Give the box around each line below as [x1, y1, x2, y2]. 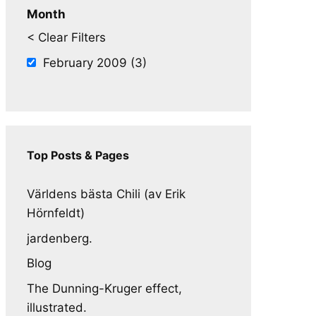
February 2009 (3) [43, 55, 147, 70]
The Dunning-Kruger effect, [27, 281, 182, 296]
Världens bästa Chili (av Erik [27, 187, 186, 201]
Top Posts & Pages [27, 148, 129, 162]
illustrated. [27, 300, 87, 315]
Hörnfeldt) [27, 206, 85, 220]
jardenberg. [27, 231, 92, 245]
